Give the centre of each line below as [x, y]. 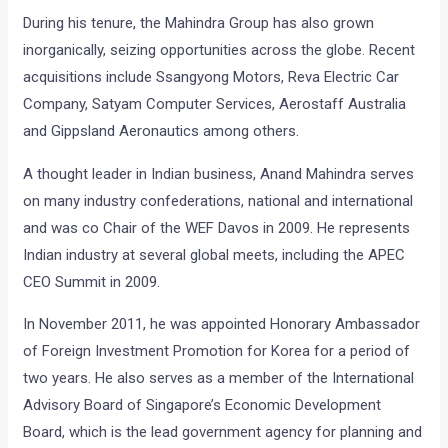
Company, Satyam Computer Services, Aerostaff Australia [215, 103]
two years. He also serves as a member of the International [219, 378]
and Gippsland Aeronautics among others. [161, 130]
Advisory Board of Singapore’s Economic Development [202, 405]
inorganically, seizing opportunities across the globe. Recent [219, 49]
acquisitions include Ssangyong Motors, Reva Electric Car [211, 76]
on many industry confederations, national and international [218, 201]
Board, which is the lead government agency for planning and [223, 432]
